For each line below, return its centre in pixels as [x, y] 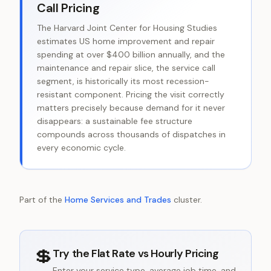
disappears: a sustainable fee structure [115, 121]
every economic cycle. [81, 148]
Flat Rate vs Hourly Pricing [155, 253]
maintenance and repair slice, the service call [126, 68]
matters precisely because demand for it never [131, 108]
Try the [72, 253]
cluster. [188, 200]
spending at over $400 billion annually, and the [131, 54]
